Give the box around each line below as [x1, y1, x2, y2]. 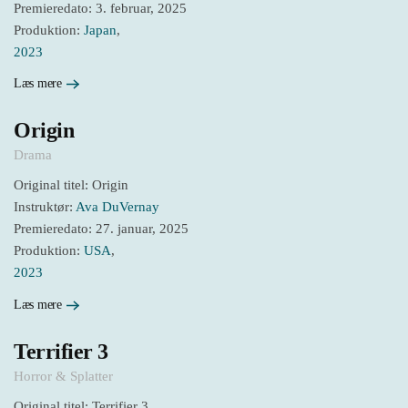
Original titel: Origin [14, 178, 128, 193]
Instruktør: [14, 199, 76, 215]
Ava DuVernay [76, 199, 159, 215]
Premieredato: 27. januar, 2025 [14, 221, 189, 237]
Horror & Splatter [14, 368, 113, 383]
